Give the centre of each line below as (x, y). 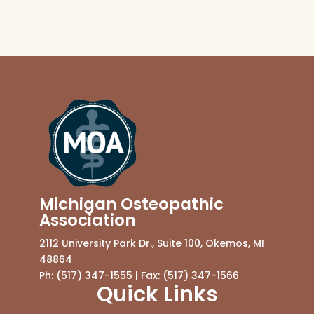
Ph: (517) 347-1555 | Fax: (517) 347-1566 (139, 275)
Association (88, 220)
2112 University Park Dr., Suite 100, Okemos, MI (152, 243)
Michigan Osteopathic (131, 204)
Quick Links (157, 294)
